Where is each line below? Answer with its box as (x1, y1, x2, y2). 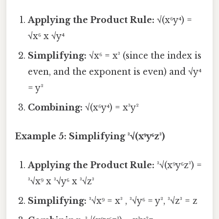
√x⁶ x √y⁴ (28, 30, 65, 42)
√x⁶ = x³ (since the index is (87, 50, 202, 61)
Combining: (28, 102, 83, 113)
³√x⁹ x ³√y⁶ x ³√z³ (28, 176, 95, 187)
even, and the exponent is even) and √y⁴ (28, 66, 202, 77)
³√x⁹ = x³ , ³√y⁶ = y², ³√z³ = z (87, 196, 198, 207)
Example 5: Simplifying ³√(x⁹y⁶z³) (15, 131, 165, 142)
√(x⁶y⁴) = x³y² (83, 102, 139, 113)
